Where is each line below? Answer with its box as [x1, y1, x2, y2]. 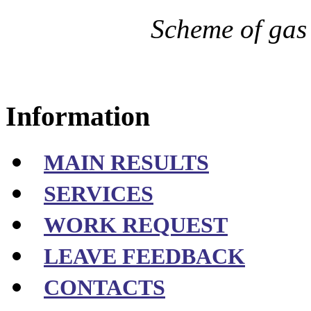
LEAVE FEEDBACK [44, 244, 245, 269]
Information [6, 100, 150, 132]
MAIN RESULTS [44, 151, 209, 176]
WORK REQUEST [44, 213, 228, 238]
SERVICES [44, 182, 153, 207]
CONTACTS [44, 276, 165, 301]
